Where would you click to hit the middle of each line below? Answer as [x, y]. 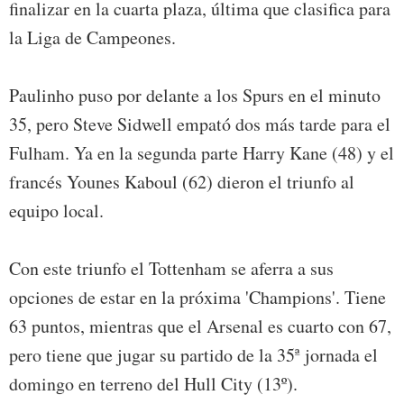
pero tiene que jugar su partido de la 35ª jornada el [193, 355]
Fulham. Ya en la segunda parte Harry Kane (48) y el [202, 153]
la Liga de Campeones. [92, 38]
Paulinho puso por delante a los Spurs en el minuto [195, 96]
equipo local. [56, 211]
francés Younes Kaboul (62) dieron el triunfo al [182, 182]
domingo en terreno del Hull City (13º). [153, 384]
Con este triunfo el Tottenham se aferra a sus [171, 269]
